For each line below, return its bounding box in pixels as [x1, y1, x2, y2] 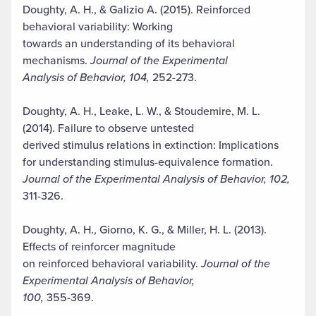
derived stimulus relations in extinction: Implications [23, 136, 279, 153]
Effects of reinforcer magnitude [23, 238, 176, 255]
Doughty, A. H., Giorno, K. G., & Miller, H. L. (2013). [23, 221, 267, 238]
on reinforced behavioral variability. [23, 255, 201, 272]
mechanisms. [23, 51, 90, 68]
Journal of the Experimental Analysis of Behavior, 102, [23, 170, 290, 187]
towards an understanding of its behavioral [23, 35, 235, 51]
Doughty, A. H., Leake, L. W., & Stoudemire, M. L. [23, 102, 260, 119]
